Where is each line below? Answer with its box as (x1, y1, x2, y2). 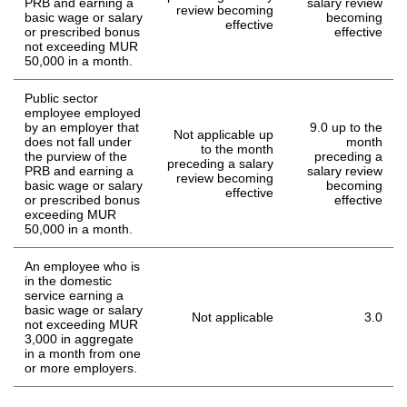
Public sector (25, 91, 98, 106)
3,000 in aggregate (25, 332, 134, 347)
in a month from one (25, 346, 141, 362)
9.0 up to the (310, 120, 382, 135)
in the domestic (25, 273, 112, 289)
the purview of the (25, 149, 127, 164)
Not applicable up (174, 127, 273, 143)
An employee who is (25, 259, 140, 274)
